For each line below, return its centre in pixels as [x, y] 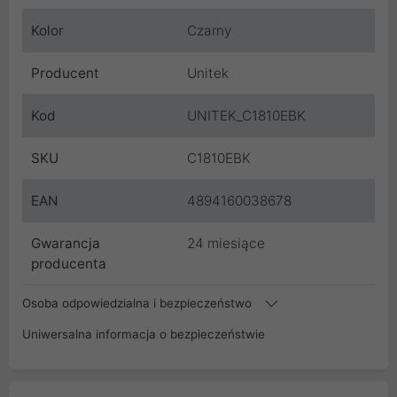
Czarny [209, 30]
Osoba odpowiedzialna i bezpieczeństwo [139, 303]
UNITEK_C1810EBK [246, 115]
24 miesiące [226, 243]
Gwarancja [66, 243]
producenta [69, 263]
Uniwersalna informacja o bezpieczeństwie [144, 334]
